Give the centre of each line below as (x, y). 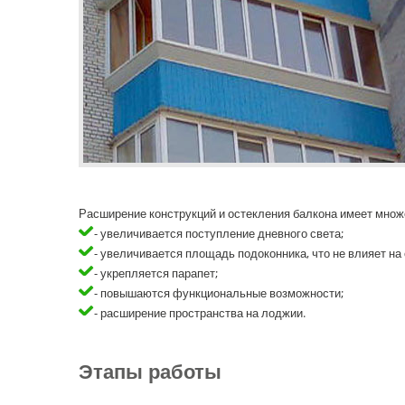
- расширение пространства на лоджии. (198, 313)
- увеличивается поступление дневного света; (217, 234)
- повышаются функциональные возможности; (217, 293)
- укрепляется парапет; (155, 273)
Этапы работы (150, 370)
